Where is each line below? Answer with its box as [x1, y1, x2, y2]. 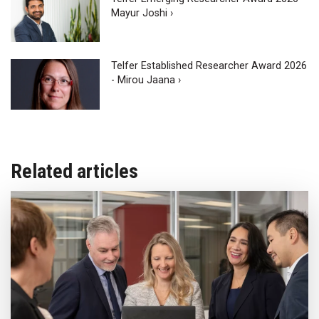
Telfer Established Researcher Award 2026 [111, 60, 308, 73]
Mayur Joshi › [111, 6, 174, 19]
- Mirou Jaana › [111, 74, 182, 87]
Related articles [11, 159, 138, 183]
